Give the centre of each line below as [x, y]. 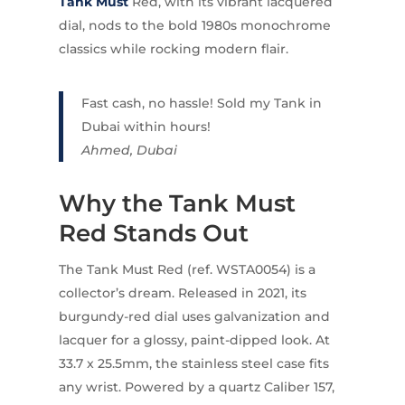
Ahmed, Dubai [129, 150]
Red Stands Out [153, 233]
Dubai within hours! [146, 126]
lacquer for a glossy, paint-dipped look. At [194, 339]
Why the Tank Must [177, 203]
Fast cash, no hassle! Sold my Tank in [201, 103]
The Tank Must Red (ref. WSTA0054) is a [187, 269]
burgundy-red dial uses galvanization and [194, 316]
